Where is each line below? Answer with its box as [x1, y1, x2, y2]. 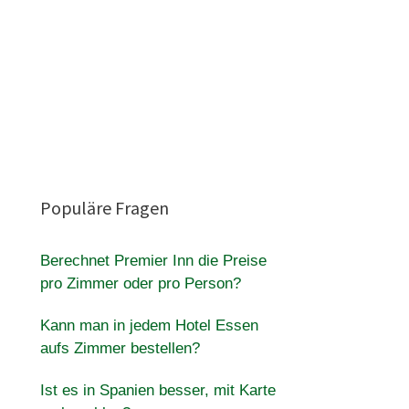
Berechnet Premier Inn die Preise [39, 252, 267, 269]
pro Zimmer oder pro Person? [39, 275, 241, 292]
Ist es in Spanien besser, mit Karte [39, 382, 276, 399]
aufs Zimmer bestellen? [39, 340, 200, 357]
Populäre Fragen [39, 196, 169, 219]
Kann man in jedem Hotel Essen [39, 317, 258, 334]
